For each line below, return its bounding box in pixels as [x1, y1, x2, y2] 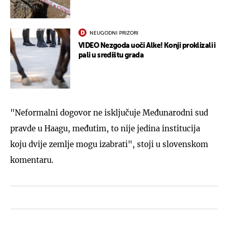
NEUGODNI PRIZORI [90, 30, 138, 36]
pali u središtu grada [78, 51, 144, 59]
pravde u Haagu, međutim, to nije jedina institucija [10, 123, 200, 133]
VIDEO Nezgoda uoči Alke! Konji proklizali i [78, 42, 216, 49]
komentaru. [10, 155, 53, 165]
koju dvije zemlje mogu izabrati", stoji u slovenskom [10, 139, 208, 149]
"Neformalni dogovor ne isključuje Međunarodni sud [10, 107, 208, 118]
